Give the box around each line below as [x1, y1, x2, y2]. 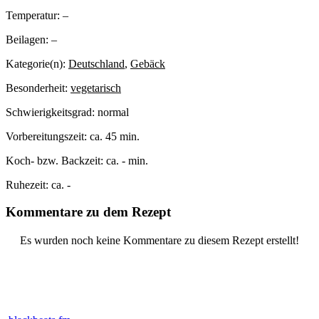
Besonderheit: [6, 81, 70, 94]
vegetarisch [70, 81, 121, 94]
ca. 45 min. [90, 130, 140, 142]
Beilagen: [6, 33, 51, 46]
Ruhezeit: [6, 178, 51, 191]
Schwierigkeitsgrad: [6, 105, 98, 118]
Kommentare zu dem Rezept [6, 204, 171, 220]
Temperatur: [6, 9, 63, 21]
